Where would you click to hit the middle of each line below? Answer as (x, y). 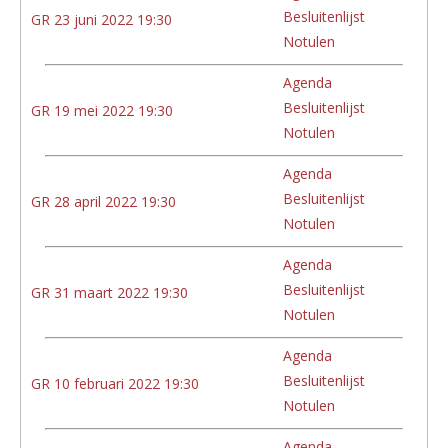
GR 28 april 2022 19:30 (103, 201)
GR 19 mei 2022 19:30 (102, 110)
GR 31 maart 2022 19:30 (109, 292)
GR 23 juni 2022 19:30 (101, 19)
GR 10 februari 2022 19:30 (115, 383)
